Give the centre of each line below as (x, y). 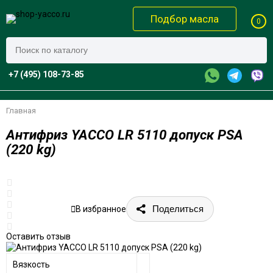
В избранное (101, 209)
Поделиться (178, 208)
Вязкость (31, 264)
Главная (21, 110)
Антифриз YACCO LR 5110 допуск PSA (124, 134)
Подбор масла (185, 19)
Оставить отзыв (38, 236)
